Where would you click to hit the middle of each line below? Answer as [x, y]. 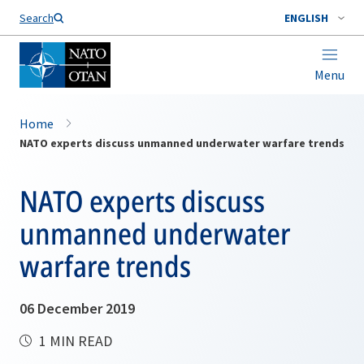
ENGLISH [306, 18]
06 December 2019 [77, 308]
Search [37, 18]
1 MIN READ [74, 341]
